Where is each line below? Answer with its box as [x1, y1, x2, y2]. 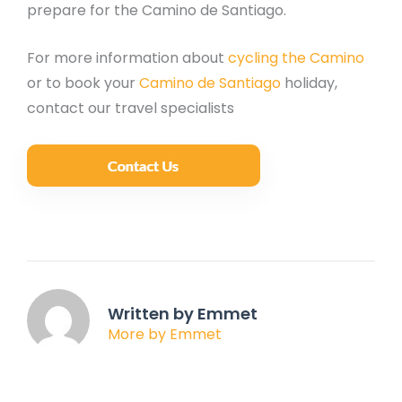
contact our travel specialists [27, 98, 234, 119]
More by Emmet [108, 323, 222, 345]
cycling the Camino [224, 48, 364, 69]
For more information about [27, 48, 224, 69]
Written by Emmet [108, 301, 258, 325]
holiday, [281, 73, 337, 94]
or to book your [27, 73, 139, 94]
